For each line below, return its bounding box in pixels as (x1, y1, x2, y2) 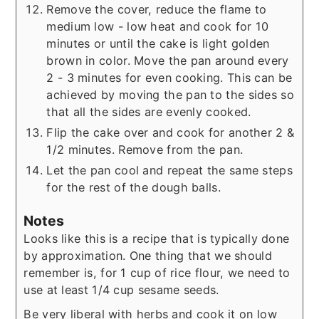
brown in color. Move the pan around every (46, 53, 289, 68)
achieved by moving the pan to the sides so (46, 88, 294, 103)
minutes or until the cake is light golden (46, 36, 270, 51)
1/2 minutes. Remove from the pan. (46, 142, 244, 157)
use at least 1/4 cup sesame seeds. (23, 283, 219, 298)
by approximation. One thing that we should (23, 249, 272, 263)
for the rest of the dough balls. (46, 180, 221, 195)
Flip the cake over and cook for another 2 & (46, 125, 295, 140)
